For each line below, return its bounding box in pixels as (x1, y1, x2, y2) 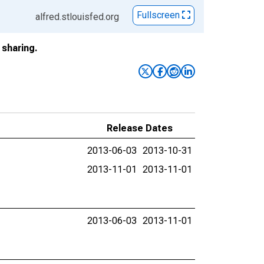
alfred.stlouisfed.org (35, 11, 119, 22)
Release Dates (107, 123, 173, 134)
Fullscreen (137, 9, 182, 21)
